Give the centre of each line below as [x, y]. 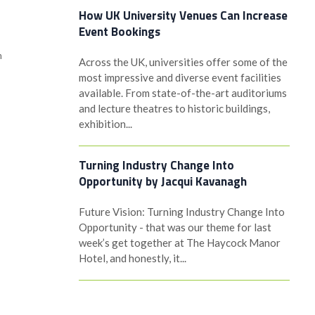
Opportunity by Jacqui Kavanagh [162, 181]
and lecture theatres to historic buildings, [174, 108]
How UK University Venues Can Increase [183, 15]
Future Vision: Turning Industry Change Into [181, 212]
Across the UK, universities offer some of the [183, 62]
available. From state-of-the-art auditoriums [182, 93]
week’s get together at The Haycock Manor [179, 243]
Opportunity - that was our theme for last [175, 227]
